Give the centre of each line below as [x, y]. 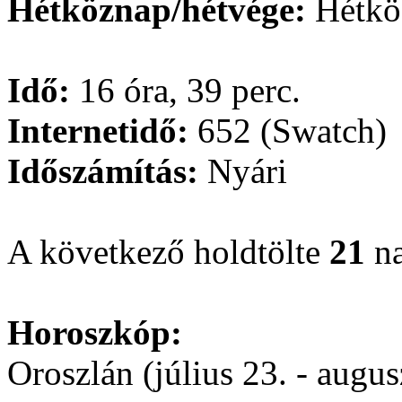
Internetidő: [98, 131]
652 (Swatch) [288, 131]
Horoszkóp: [95, 333]
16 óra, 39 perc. [185, 91]
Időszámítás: [103, 171]
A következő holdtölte [168, 252]
